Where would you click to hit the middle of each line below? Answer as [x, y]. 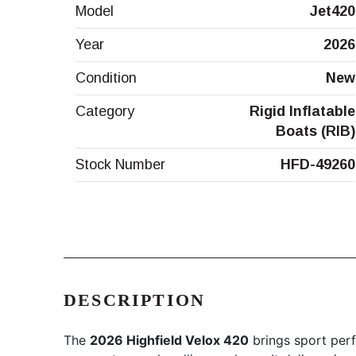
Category [105, 112]
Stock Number [120, 165]
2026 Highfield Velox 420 [169, 341]
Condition [106, 78]
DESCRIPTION [135, 300]
